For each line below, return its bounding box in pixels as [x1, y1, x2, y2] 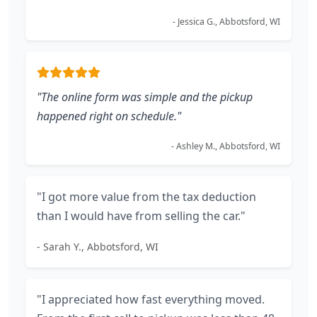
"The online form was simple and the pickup [37, 89, 253, 105]
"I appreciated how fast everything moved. [37, 292, 265, 307]
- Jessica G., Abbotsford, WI [173, 16, 280, 28]
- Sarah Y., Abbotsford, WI [37, 240, 158, 253]
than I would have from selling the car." [37, 208, 246, 224]
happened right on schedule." [37, 108, 181, 124]
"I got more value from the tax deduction [37, 189, 256, 204]
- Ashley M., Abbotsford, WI [171, 140, 280, 152]
